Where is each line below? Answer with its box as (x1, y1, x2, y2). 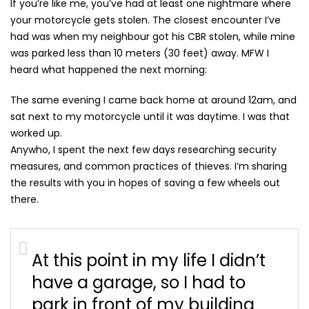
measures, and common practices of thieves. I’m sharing (10, 159, 287, 173)
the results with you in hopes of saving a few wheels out (10, 176, 280, 190)
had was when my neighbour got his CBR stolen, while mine (10, 30, 295, 43)
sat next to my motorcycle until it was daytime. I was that (10, 110, 290, 123)
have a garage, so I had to (32, 271, 246, 294)
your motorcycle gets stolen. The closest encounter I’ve (10, 13, 281, 27)
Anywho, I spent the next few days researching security (10, 143, 277, 157)
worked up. (10, 126, 62, 140)
